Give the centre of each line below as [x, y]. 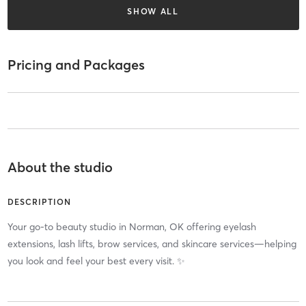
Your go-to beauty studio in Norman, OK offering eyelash [131, 227]
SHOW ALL [153, 11]
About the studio [60, 167]
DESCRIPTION [39, 202]
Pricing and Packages [76, 65]
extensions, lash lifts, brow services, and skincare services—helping [152, 244]
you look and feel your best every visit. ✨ [96, 261]
